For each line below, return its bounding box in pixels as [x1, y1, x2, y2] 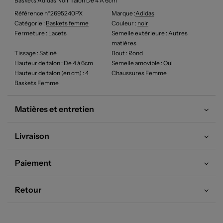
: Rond [125, 49, 143, 57]
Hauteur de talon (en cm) [14, 69, 82, 77]
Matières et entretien [15, 104, 94, 114]
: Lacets [45, 29, 67, 37]
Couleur [111, 19, 134, 27]
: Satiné [36, 49, 57, 57]
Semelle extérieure [111, 29, 165, 37]
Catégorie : [14, 19, 45, 27]
